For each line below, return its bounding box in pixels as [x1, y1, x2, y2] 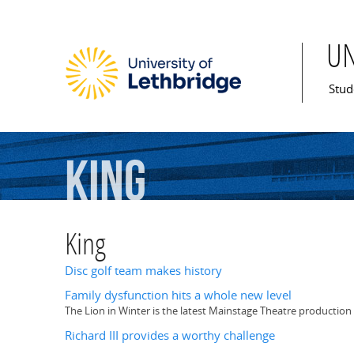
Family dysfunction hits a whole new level [65, 287, 292, 304]
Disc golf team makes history [65, 262, 222, 280]
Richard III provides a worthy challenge [65, 326, 275, 344]
